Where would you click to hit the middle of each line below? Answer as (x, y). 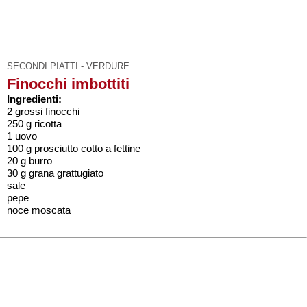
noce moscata (39, 210)
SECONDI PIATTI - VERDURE (68, 66)
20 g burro (29, 161)
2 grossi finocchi (43, 111)
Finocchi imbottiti (68, 84)
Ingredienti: (34, 99)
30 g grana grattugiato (55, 173)
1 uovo (22, 136)
